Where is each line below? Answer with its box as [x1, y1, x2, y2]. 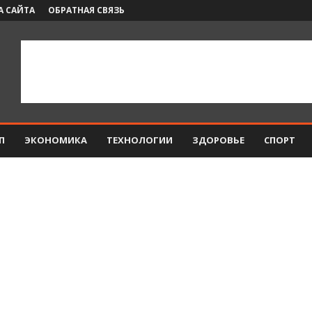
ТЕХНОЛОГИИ [107, 134, 173, 146]
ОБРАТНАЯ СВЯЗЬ [48, 4, 125, 16]
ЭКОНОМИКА [24, 134, 87, 146]
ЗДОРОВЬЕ [192, 134, 244, 146]
